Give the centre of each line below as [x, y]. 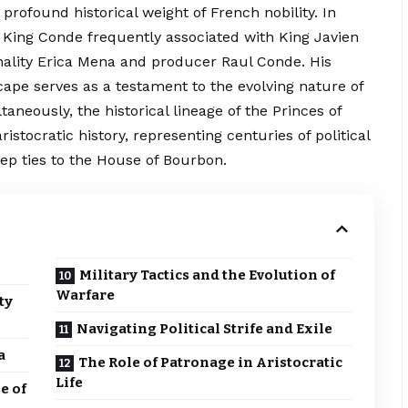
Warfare [86, 296]
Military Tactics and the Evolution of [208, 275]
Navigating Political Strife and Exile [205, 329]
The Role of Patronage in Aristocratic [211, 363]
